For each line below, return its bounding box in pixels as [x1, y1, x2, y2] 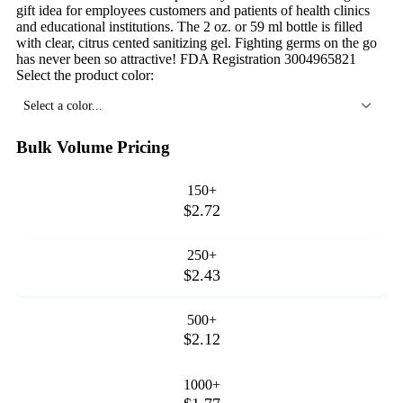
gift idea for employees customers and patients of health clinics [16, 2, 370, 18]
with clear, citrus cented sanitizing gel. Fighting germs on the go [16, 34, 377, 50]
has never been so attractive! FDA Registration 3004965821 [16, 50, 356, 67]
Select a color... [23, 97, 103, 112]
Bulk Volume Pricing [16, 137, 170, 157]
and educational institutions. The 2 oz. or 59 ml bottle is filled [16, 18, 363, 34]
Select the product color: [16, 67, 154, 83]
